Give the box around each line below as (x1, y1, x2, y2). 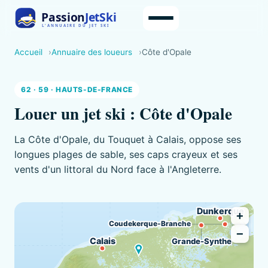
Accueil (14, 47, 42, 57)
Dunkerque (196, 205, 244, 216)
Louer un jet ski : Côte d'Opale (14, 102, 232, 126)
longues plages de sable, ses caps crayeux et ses (14, 148, 237, 161)
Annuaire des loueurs (51, 47, 133, 57)
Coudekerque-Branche (108, 219, 191, 228)
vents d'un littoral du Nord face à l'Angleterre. (14, 163, 221, 176)
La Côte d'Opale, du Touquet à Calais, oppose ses (14, 133, 241, 146)
